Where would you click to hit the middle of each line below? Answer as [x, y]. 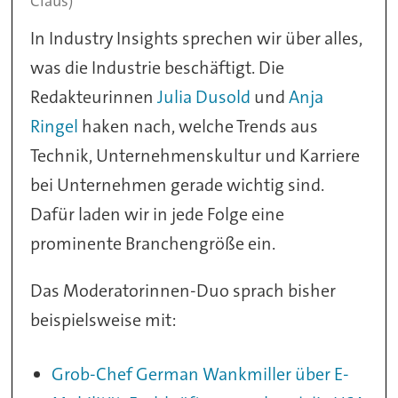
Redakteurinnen [94, 97]
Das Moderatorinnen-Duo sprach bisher [183, 291]
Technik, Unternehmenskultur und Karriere [195, 156]
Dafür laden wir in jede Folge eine [158, 215]
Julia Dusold [204, 97]
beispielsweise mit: [104, 320]
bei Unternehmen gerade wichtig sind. [178, 185]
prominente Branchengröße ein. [153, 244]
